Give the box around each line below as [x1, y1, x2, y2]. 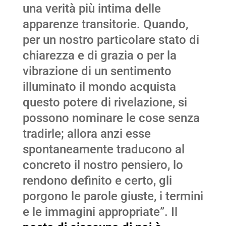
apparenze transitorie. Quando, [22, 17, 188, 32]
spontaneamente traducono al [22, 142, 185, 157]
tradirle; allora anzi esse [22, 127, 151, 141]
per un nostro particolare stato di [22, 33, 199, 47]
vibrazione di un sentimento [22, 64, 172, 79]
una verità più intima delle [22, 2, 161, 16]
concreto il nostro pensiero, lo [22, 158, 183, 173]
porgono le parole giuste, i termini [22, 189, 203, 204]
